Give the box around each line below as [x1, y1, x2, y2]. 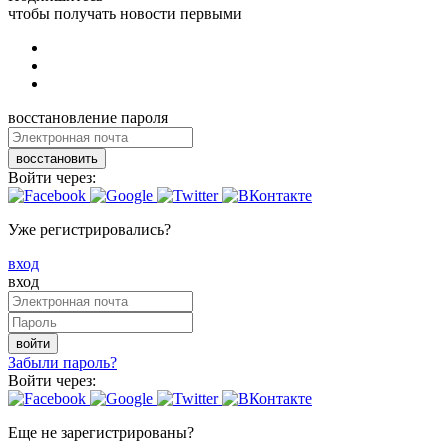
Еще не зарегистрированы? [8, 423, 194, 441]
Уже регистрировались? [8, 220, 171, 238]
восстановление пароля [8, 108, 168, 126]
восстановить [16, 150, 98, 166]
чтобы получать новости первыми [8, 4, 242, 22]
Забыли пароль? [8, 353, 117, 371]
